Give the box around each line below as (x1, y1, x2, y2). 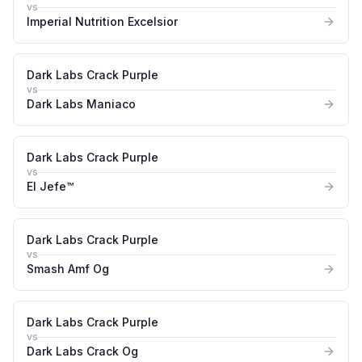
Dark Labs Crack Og (27, 344, 138, 358)
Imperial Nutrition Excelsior (27, 15, 178, 28)
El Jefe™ (27, 179, 74, 193)
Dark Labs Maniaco (27, 97, 136, 111)
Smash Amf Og (27, 262, 109, 276)
